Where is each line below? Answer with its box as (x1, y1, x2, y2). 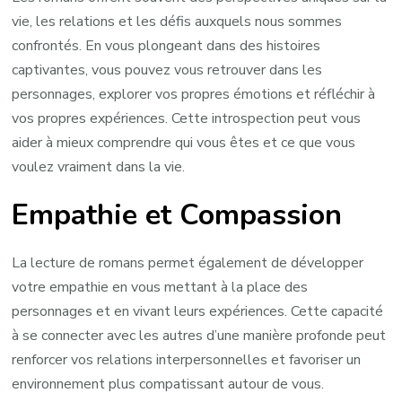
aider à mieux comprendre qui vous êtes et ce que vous (12, 132, 356, 153)
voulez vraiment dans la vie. (12, 156, 186, 177)
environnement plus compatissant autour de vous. (12, 374, 325, 395)
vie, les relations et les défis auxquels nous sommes (12, 11, 343, 31)
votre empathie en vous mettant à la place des (12, 277, 309, 298)
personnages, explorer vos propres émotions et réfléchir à (12, 83, 376, 104)
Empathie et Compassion (12, 195, 343, 234)
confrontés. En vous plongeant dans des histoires (12, 35, 321, 56)
